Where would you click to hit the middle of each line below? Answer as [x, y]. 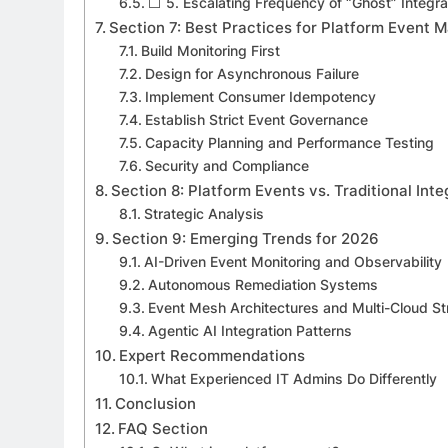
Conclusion [156, 403]
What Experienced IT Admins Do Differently [293, 378]
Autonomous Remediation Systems [262, 284]
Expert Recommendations [212, 355]
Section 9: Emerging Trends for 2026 [246, 238]
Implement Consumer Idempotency [260, 96]
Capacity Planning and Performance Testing [289, 142]
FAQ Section [163, 428]
